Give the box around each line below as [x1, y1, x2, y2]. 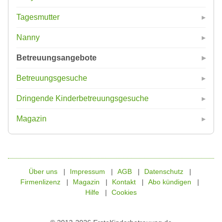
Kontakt [112, 178, 136, 186]
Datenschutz [144, 167, 183, 175]
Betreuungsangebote [16, 54, 97, 62]
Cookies [111, 188, 137, 196]
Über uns [28, 167, 57, 175]
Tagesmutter [16, 13, 59, 21]
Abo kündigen [148, 178, 191, 186]
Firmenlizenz [20, 178, 60, 186]
